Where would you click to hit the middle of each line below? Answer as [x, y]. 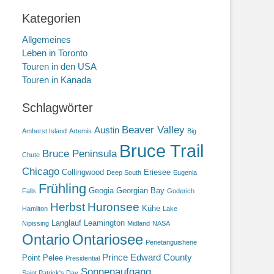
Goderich [181, 191]
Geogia [101, 191]
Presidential [83, 258]
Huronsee [113, 207]
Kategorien [51, 18]
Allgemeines [46, 39]
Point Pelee [43, 258]
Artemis [80, 131]
